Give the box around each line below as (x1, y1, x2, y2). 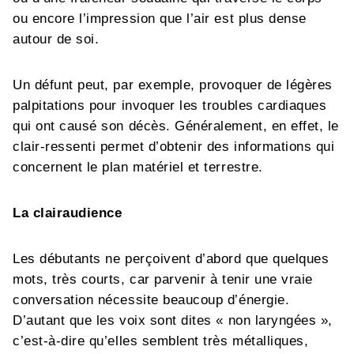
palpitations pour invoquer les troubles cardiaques (13, 98, 327, 113)
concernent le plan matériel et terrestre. (13, 160, 263, 175)
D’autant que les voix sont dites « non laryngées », (13, 313, 333, 328)
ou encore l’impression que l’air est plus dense (13, 11, 307, 26)
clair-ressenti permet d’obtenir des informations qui (13, 139, 335, 154)
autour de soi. (13, 32, 100, 47)
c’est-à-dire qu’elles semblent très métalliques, (13, 333, 309, 348)
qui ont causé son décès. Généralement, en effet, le (13, 119, 340, 134)
